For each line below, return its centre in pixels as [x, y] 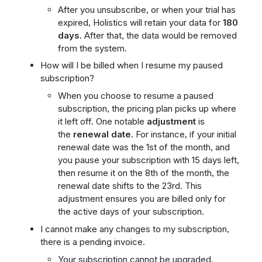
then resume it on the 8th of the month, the [143, 173]
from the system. [92, 48]
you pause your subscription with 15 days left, [148, 160]
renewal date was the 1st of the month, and [144, 147]
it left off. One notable [102, 122]
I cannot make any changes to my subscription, [135, 229]
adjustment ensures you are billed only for [142, 199]
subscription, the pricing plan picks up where [147, 109]
